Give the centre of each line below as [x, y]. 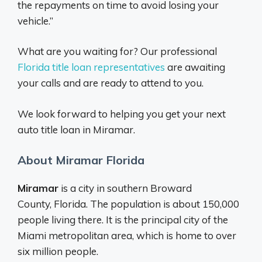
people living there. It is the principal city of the [123, 220]
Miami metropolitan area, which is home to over [127, 236]
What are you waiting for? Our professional [117, 51]
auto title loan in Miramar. [76, 129]
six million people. [58, 251]
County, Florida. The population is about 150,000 [128, 204]
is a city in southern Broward [125, 188]
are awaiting [195, 67]
